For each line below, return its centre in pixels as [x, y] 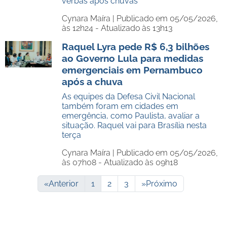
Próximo [161, 184]
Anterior [63, 184]
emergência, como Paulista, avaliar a [131, 116]
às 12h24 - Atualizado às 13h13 [117, 28]
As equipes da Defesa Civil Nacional [128, 97]
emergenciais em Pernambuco [132, 70]
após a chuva [92, 82]
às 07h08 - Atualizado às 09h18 [120, 162]
